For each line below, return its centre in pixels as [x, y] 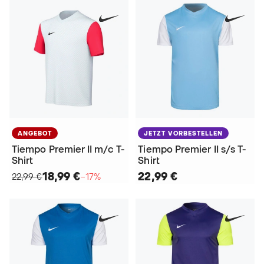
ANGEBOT [35, 133]
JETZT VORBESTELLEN [184, 133]
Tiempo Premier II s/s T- [192, 149]
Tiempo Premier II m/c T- [68, 149]
